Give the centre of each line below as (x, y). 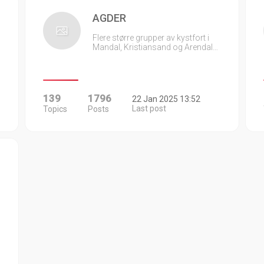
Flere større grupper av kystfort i (151, 38)
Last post (149, 108)
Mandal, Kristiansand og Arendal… (156, 47)
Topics (55, 109)
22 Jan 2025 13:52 (166, 99)
